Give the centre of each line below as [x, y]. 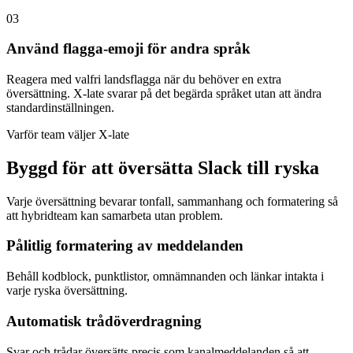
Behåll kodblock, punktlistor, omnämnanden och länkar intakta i [165, 277]
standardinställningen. [60, 107]
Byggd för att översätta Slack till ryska [163, 167]
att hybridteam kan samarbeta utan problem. [115, 215]
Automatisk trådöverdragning [104, 321]
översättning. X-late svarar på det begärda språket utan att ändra [164, 93]
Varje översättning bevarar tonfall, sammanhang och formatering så [172, 201]
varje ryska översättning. [67, 291]
